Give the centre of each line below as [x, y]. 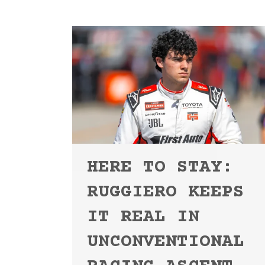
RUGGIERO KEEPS [166, 192]
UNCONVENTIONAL [166, 242]
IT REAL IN [143, 217]
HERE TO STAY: [160, 167]
